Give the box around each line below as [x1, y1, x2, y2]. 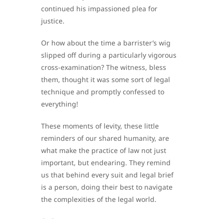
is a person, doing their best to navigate [41, 182, 173, 192]
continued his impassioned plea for [41, 3, 157, 13]
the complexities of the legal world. [41, 194, 156, 204]
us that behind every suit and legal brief [41, 170, 174, 179]
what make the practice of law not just [41, 145, 166, 155]
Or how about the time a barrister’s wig [41, 38, 171, 47]
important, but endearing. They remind [41, 157, 171, 167]
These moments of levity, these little [41, 121, 159, 131]
